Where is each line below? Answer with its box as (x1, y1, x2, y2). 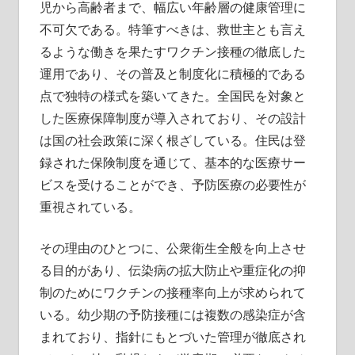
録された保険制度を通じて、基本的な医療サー (39, 153, 306, 171)
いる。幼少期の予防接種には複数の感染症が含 (39, 305, 306, 323)
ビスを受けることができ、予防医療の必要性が (39, 175, 306, 193)
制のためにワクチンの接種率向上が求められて (39, 283, 306, 301)
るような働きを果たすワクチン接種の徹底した (39, 42, 306, 60)
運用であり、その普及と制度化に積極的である (39, 64, 306, 82)
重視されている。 (39, 197, 141, 216)
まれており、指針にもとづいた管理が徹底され (39, 327, 306, 345)
